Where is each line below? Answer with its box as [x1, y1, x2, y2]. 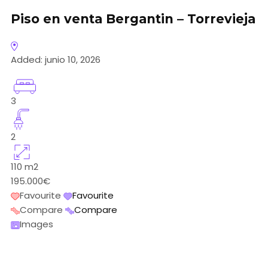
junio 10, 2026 [42, 53, 100, 66]
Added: [11, 53, 42, 66]
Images [20, 218, 53, 231]
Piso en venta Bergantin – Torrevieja [11, 11, 255, 26]
